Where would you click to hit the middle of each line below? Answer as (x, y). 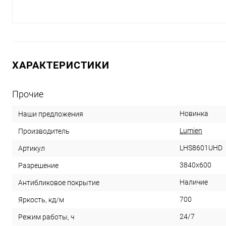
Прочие (28, 94)
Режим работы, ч (46, 217)
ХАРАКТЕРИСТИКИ (61, 65)
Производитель (44, 131)
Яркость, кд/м (41, 200)
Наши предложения (51, 114)
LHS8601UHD (201, 148)
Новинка (194, 114)
